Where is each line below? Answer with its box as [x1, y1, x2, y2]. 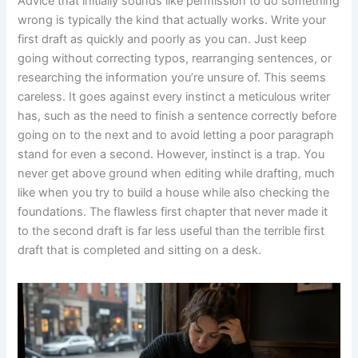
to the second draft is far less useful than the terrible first [18, 223, 325, 238]
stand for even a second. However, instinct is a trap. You [18, 146, 325, 161]
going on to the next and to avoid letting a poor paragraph [18, 127, 335, 142]
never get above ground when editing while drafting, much [18, 165, 336, 181]
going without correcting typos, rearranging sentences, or [18, 50, 332, 66]
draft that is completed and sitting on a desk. [18, 242, 262, 257]
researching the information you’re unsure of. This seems [18, 70, 327, 85]
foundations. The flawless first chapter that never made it [18, 204, 328, 219]
